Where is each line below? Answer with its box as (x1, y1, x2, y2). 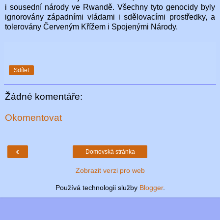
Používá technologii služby (55, 183, 139, 192)
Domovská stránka (85, 148, 135, 155)
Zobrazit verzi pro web (75, 166, 145, 174)
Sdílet (14, 66, 29, 74)
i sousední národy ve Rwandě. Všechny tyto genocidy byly (5, 2, 215, 11)
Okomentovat (5, 112, 62, 123)
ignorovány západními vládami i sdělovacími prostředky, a (5, 12, 215, 21)
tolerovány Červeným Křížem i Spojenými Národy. (5, 22, 178, 31)
